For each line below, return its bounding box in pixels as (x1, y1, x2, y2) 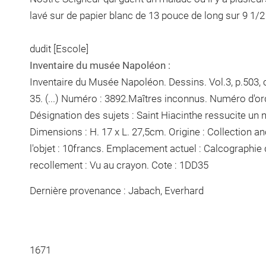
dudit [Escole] (29, 42, 88, 55)
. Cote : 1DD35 (146, 159, 208, 171)
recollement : (29, 159, 90, 171)
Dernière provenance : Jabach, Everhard (29, 185, 204, 197)
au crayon (103, 159, 147, 171)
